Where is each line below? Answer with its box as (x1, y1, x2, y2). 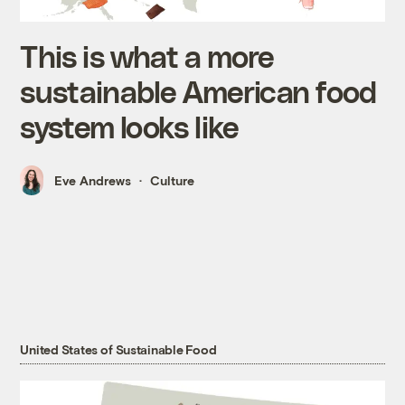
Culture (150, 173, 195, 189)
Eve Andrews (54, 173, 132, 189)
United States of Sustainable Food (20, 341, 217, 357)
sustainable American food (20, 73, 377, 109)
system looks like (20, 108, 240, 145)
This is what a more (20, 38, 275, 74)
